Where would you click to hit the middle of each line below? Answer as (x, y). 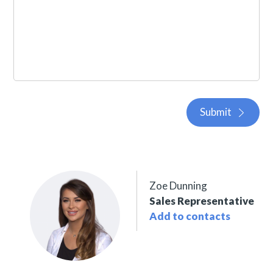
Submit (215, 112)
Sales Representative (202, 201)
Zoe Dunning (179, 186)
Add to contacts (190, 216)
